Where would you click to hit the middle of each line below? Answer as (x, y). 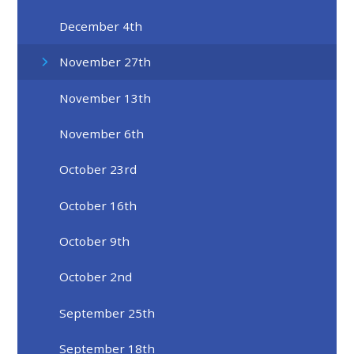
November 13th (105, 98)
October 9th (95, 241)
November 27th (105, 62)
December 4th (101, 26)
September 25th (107, 313)
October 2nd (96, 277)
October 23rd (98, 169)
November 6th (102, 133)
